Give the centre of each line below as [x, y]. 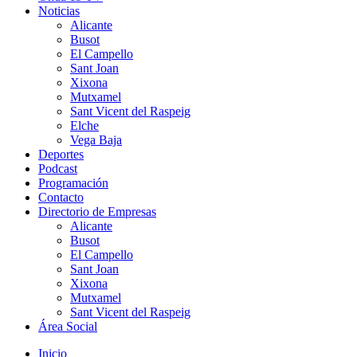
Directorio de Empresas [97, 211]
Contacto [61, 197]
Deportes [61, 154]
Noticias [59, 10]
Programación [73, 182]
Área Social [68, 326]
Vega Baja [96, 139]
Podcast [58, 168]
